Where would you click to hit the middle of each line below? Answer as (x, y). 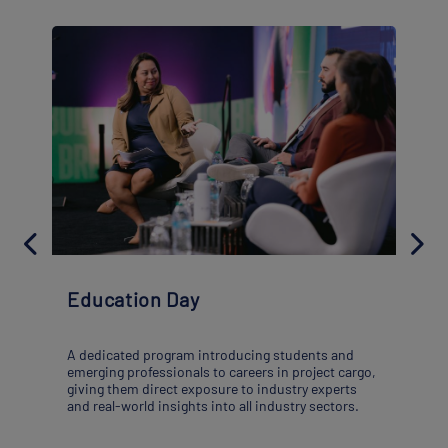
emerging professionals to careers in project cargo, (222, 372)
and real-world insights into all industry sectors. (213, 406)
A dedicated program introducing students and (211, 355)
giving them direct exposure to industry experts (212, 389)
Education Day (133, 299)
